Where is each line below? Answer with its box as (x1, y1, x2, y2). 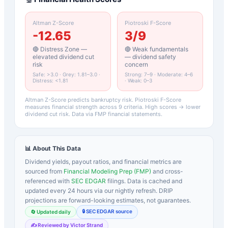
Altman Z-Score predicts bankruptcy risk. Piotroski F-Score (25, 96, 181, 103)
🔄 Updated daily (31, 209, 71, 215)
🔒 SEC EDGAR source (82, 208, 132, 214)
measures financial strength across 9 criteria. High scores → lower (25, 103, 201, 110)
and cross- (153, 167, 183, 175)
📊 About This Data (25, 144, 81, 152)
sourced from (25, 167, 62, 175)
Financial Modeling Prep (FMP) (64, 167, 151, 175)
